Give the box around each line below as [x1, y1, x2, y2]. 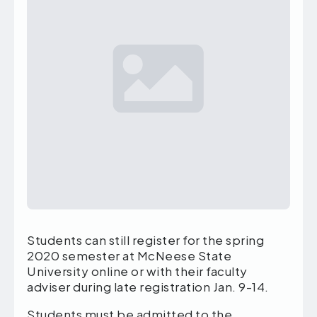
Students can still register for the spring [27, 232, 264, 248]
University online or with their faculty [27, 263, 248, 279]
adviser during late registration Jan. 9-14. [27, 279, 269, 295]
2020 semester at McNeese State [27, 248, 231, 264]
